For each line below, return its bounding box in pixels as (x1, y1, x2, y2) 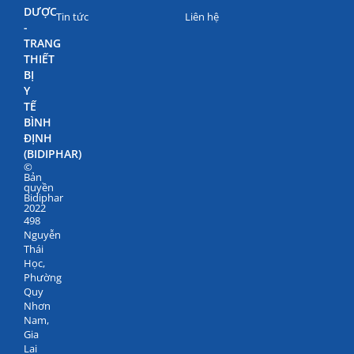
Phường (24, 269, 62, 284)
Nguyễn (24, 227, 61, 242)
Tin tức (55, 9, 88, 24)
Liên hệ (185, 9, 219, 24)
